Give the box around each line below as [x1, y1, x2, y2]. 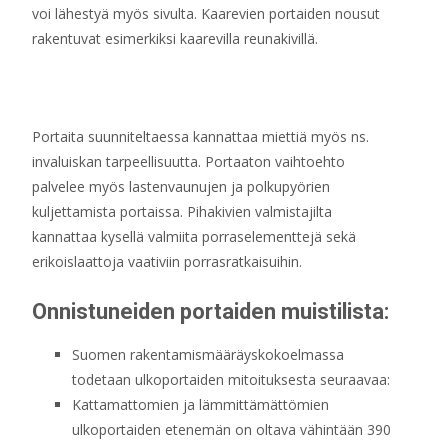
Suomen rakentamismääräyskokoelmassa [72, 345, 344, 364]
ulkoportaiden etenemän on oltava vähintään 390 [72, 420, 391, 439]
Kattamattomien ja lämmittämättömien [72, 395, 329, 414]
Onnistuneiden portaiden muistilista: [32, 299, 389, 324]
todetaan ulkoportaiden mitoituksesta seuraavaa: [72, 370, 390, 389]
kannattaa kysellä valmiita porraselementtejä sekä [32, 227, 356, 246]
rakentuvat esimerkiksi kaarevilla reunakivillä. [32, 29, 318, 48]
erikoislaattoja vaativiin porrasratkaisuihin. [32, 252, 302, 271]
